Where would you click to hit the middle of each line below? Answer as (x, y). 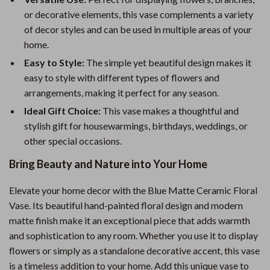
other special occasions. (73, 141)
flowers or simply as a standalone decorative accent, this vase (134, 250)
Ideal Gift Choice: (62, 111)
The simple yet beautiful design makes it (168, 62)
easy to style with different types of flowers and (122, 77)
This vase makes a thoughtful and (170, 111)
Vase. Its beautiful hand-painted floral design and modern (126, 205)
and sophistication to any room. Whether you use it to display (133, 235)
